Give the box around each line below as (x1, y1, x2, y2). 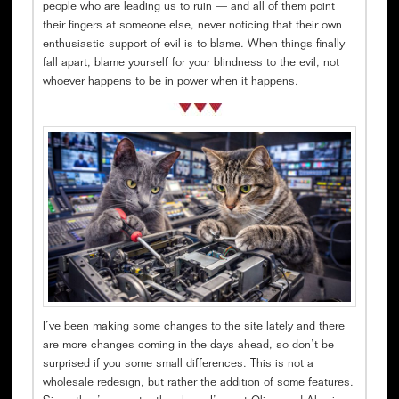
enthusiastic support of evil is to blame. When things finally (42, 38, 345, 51)
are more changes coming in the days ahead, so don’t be (42, 340, 334, 352)
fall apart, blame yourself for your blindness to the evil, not (42, 57, 339, 69)
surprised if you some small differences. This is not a (42, 359, 313, 370)
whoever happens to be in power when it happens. (42, 76, 298, 88)
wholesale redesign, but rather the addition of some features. (42, 378, 354, 389)
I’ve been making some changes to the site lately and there (42, 322, 345, 333)
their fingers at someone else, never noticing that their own (42, 20, 342, 32)
